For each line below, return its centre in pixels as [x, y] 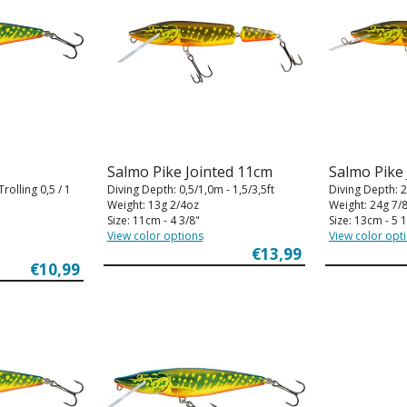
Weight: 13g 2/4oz [153, 204]
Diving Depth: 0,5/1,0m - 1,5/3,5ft [190, 189]
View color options [155, 235]
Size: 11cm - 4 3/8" [153, 220]
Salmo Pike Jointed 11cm [189, 171]
